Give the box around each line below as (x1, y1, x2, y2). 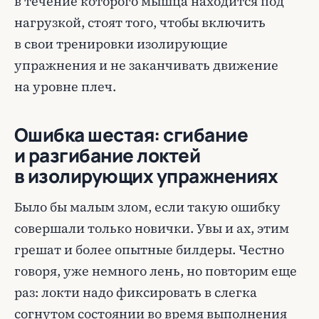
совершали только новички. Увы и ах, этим (14, 219, 289, 237)
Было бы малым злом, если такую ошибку (14, 198, 281, 216)
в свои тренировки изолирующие (14, 35, 228, 53)
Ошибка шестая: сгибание (14, 122, 249, 147)
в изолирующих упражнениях (14, 163, 278, 189)
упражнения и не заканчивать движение (14, 56, 278, 74)
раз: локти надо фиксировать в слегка (14, 283, 257, 301)
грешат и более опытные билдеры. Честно (14, 241, 284, 258)
